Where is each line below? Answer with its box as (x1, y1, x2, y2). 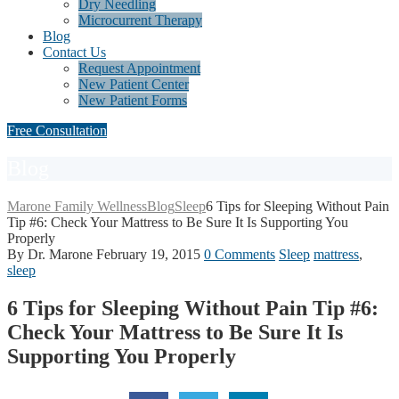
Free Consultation (7, 123, 107, 138)
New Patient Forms (78, 93, 187, 108)
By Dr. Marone (7, 246, 93, 262)
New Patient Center (78, 77, 189, 92)
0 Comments (204, 246, 275, 262)
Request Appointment (78, 61, 200, 76)
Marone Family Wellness (7, 198, 147, 214)
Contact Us (43, 45, 106, 60)
